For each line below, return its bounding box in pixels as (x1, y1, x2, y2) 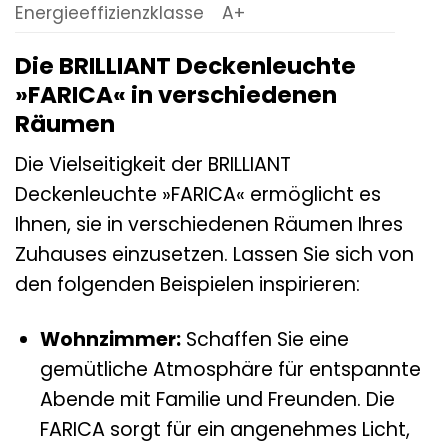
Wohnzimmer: (39, 326, 181, 354)
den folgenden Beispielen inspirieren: (15, 271, 360, 299)
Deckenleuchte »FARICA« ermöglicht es (15, 181, 381, 209)
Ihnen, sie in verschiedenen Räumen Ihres (15, 211, 403, 239)
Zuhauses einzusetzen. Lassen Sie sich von (15, 241, 414, 269)
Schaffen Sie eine (180, 326, 349, 354)
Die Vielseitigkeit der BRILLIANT (15, 151, 291, 179)
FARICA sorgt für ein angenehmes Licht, (39, 416, 410, 444)
